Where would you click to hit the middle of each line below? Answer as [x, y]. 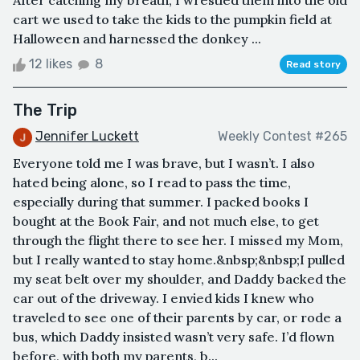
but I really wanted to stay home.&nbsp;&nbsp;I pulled [179, 259]
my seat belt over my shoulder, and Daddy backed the [180, 278]
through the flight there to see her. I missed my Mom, [178, 240]
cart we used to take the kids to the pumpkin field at [172, 20]
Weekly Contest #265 [282, 137]
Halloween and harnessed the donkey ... [137, 39]
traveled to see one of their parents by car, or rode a [177, 317]
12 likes [51, 64]
